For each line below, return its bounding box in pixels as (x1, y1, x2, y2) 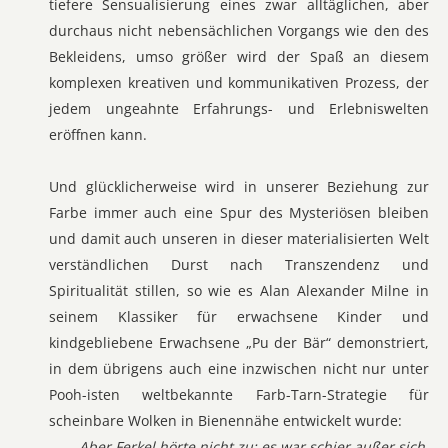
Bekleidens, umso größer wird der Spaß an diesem (49, 47, 429, 66)
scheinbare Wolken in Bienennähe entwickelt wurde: (49, 411, 402, 430)
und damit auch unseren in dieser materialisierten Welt (49, 229, 429, 248)
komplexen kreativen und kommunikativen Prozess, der (49, 73, 429, 92)
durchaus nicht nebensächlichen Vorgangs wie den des (49, 21, 429, 40)
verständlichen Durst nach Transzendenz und (49, 255, 429, 274)
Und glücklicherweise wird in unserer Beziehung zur (49, 177, 429, 196)
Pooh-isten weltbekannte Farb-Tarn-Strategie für (49, 385, 429, 404)
